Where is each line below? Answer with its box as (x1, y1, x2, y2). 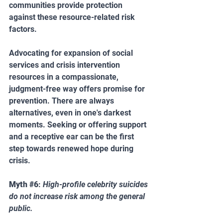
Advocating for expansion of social (9, 48, 135, 58)
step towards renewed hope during (9, 143, 135, 153)
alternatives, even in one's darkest (9, 108, 133, 117)
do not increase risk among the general (9, 191, 147, 201)
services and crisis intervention (9, 60, 122, 70)
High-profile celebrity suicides (43, 179, 150, 189)
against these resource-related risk (9, 12, 137, 22)
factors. (9, 24, 37, 34)
